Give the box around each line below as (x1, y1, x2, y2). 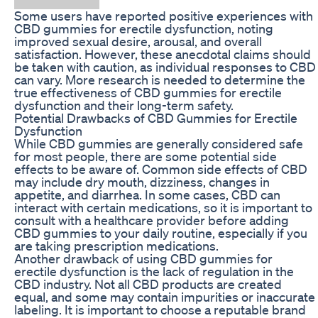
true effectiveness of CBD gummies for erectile (14, 84, 282, 100)
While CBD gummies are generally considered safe (14, 135, 303, 151)
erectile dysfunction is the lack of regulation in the (14, 263, 294, 279)
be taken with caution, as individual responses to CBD (14, 58, 316, 75)
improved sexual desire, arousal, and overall (14, 33, 262, 49)
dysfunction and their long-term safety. (14, 97, 234, 113)
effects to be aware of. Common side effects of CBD (14, 160, 307, 177)
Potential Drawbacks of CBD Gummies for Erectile (14, 109, 297, 126)
